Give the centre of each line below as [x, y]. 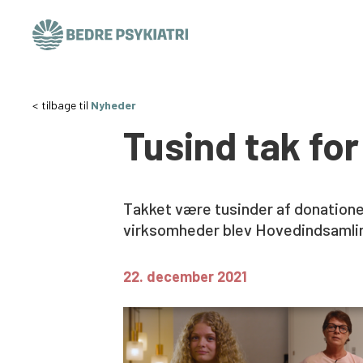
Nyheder [113, 105]
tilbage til [66, 105]
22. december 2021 [185, 276]
